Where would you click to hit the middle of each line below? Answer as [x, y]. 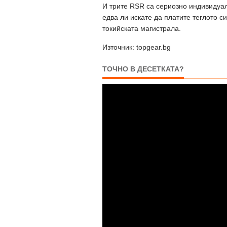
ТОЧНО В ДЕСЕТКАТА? [143, 69]
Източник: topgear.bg [137, 47]
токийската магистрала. [142, 28]
